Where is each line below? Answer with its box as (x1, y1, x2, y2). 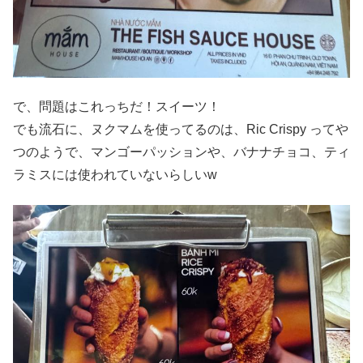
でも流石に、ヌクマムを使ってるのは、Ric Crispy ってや (13, 122, 348, 137)
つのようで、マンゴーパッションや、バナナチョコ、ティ (13, 145, 350, 160)
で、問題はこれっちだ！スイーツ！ (13, 100, 220, 114)
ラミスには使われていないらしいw (13, 168, 217, 182)
